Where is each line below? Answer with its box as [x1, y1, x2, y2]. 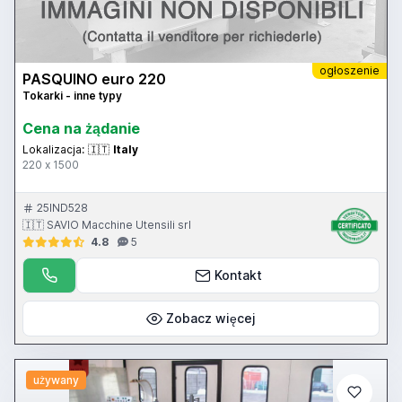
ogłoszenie [319, 64, 380, 78]
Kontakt [214, 267, 262, 284]
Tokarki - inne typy [22, 89, 122, 103]
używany [32, 372, 79, 387]
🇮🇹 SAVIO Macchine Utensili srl [22, 218, 191, 232]
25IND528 [37, 201, 88, 215]
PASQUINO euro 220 [22, 70, 166, 89]
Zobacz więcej [166, 310, 256, 327]
